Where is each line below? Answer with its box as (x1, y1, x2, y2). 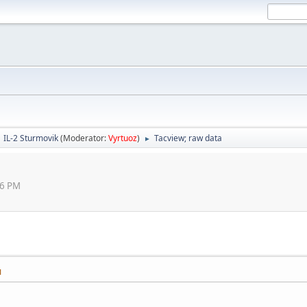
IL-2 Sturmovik (3, 132, 58, 144)
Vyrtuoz (108, 132, 137, 144)
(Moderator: (60, 132, 108, 144)
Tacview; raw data (154, 132, 222, 144)
